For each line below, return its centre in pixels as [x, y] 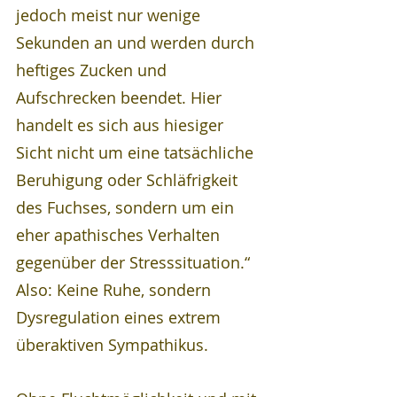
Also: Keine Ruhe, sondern [116, 290]
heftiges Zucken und [93, 70]
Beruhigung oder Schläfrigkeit [129, 180]
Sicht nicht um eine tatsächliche [137, 152]
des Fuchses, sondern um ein [127, 207]
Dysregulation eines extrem [121, 317]
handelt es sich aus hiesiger [122, 125]
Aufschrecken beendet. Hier [121, 97]
